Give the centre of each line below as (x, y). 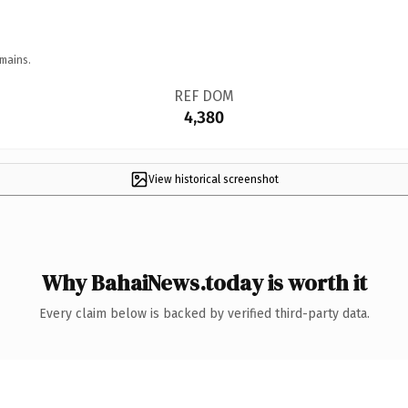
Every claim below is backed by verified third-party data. (204, 313)
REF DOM (204, 96)
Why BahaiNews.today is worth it (204, 282)
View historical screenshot (213, 179)
